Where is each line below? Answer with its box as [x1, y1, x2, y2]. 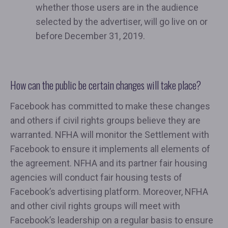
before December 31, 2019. [36, 31, 145, 42]
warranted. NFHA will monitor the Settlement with [10, 129, 209, 140]
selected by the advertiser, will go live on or [36, 16, 208, 27]
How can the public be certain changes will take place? [10, 77, 201, 93]
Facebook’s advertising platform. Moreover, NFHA [10, 186, 208, 197]
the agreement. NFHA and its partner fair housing [10, 158, 207, 169]
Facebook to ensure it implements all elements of [10, 144, 210, 155]
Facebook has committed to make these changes [10, 101, 210, 112]
